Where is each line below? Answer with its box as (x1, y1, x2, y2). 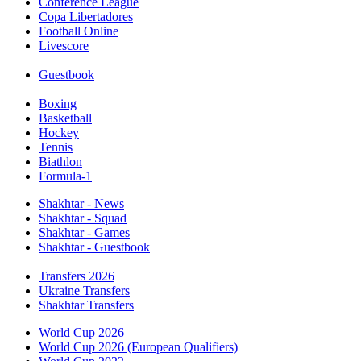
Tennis (39, 140, 73, 155)
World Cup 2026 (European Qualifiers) (39, 340, 238, 355)
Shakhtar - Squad (39, 211, 127, 226)
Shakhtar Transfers (39, 298, 134, 313)
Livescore (39, 39, 89, 53)
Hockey (39, 126, 79, 140)
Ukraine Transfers (39, 284, 130, 298)
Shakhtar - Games (39, 226, 130, 240)
